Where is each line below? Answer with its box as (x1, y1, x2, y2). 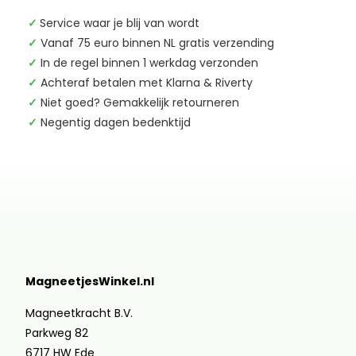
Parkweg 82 (25, 325, 88, 341)
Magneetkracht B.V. (25, 305, 133, 321)
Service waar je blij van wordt (40, 15, 199, 31)
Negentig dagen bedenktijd (41, 114, 191, 130)
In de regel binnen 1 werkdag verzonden (41, 55, 258, 71)
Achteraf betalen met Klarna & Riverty (37, 75, 253, 91)
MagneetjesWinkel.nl (25, 273, 154, 289)
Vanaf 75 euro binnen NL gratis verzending (37, 35, 274, 51)
